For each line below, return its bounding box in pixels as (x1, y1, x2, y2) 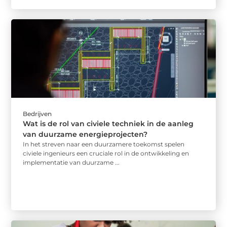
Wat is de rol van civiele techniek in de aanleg (23, 119, 194, 128)
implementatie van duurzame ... (23, 159, 120, 166)
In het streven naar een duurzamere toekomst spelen (23, 140, 185, 148)
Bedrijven (23, 110, 52, 118)
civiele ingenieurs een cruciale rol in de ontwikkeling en (23, 149, 190, 157)
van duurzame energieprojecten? (23, 130, 148, 139)
